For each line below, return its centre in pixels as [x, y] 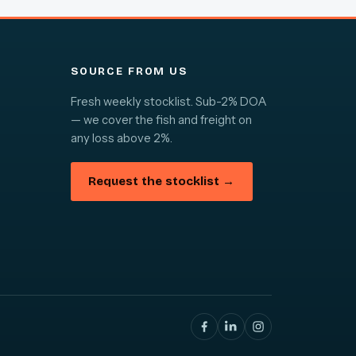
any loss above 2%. [121, 138]
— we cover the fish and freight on [161, 120]
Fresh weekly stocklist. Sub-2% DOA [168, 101]
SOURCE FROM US [129, 71]
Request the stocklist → [162, 182]
